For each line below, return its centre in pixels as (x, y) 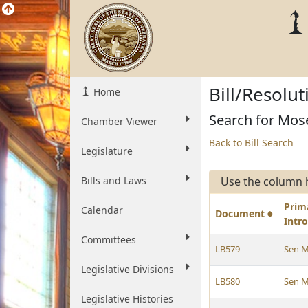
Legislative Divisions (128, 269)
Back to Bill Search (251, 143)
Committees (109, 240)
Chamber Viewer (119, 121)
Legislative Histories (127, 299)
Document (241, 213)
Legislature (107, 151)
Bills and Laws (114, 180)
